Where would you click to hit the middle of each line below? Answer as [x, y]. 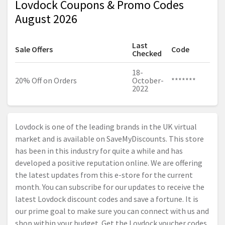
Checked [147, 53]
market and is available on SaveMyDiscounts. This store [109, 139]
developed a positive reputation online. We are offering [109, 163]
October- [148, 81]
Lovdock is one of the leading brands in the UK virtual [106, 127]
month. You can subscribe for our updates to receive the [110, 187]
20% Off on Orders [46, 81]
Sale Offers [34, 49]
